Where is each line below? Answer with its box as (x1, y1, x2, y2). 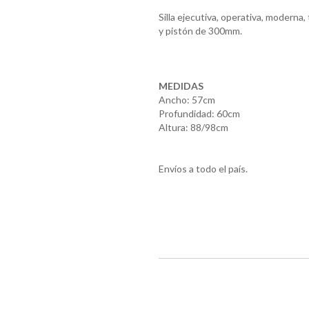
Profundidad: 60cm (158, 107, 240, 119)
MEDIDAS (158, 79, 203, 92)
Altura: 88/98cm (158, 121, 228, 133)
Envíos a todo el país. (158, 162, 248, 175)
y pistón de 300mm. (158, 24, 242, 37)
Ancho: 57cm (158, 93, 215, 106)
